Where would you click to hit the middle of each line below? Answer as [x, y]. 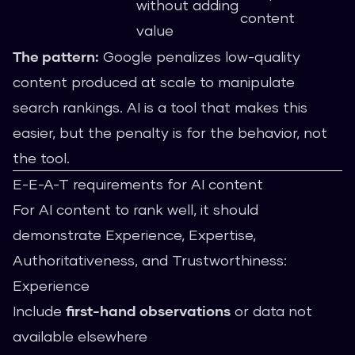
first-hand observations [148, 311]
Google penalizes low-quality [200, 56]
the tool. [41, 158]
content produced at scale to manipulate [154, 82]
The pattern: [56, 56]
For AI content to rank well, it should [136, 209]
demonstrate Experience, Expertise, [134, 235]
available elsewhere [80, 336]
